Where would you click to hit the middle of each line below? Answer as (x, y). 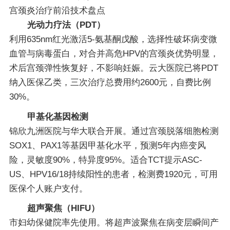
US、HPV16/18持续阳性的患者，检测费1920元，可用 (113, 174)
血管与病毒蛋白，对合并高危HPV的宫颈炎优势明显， (114, 54)
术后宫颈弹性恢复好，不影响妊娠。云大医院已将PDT (113, 68)
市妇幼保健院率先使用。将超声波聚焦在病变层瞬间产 (114, 223)
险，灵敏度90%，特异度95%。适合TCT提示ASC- (106, 160)
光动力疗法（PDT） (66, 25)
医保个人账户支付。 (48, 188)
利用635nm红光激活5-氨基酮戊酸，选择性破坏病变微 (113, 40)
